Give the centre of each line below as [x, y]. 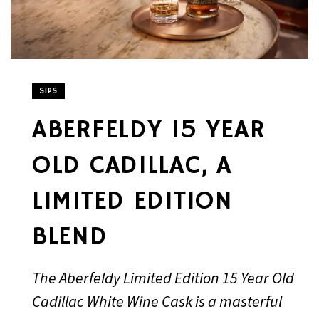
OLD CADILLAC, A [132, 167]
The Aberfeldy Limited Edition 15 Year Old [163, 278]
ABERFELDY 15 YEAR [149, 131]
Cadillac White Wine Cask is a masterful [157, 302]
